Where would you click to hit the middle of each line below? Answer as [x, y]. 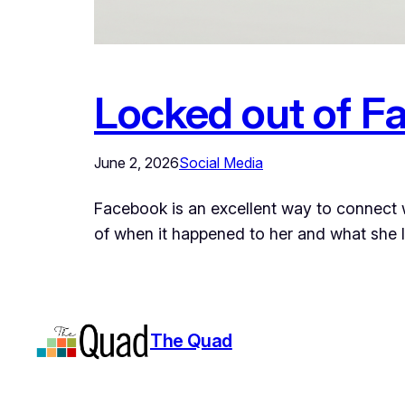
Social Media [221, 162]
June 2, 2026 [137, 162]
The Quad [191, 341]
